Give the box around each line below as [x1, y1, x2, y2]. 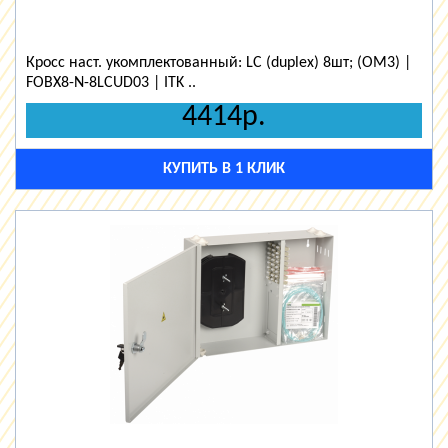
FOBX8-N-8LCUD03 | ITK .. [26, 75, 196, 91]
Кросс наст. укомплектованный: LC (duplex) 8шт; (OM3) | [26, 55, 411, 71]
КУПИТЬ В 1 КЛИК [163, 161, 285, 177]
